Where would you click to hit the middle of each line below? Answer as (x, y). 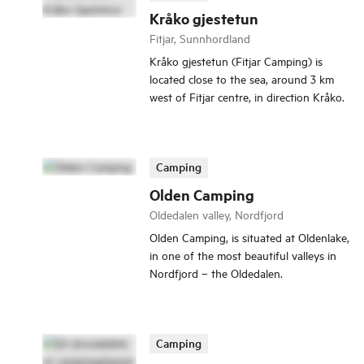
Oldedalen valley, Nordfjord (217, 214)
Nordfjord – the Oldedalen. (216, 272)
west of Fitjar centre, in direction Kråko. (247, 97)
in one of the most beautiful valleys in (243, 254)
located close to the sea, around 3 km (242, 79)
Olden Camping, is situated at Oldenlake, (249, 236)
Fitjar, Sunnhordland (200, 38)
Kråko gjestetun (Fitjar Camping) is (236, 61)
